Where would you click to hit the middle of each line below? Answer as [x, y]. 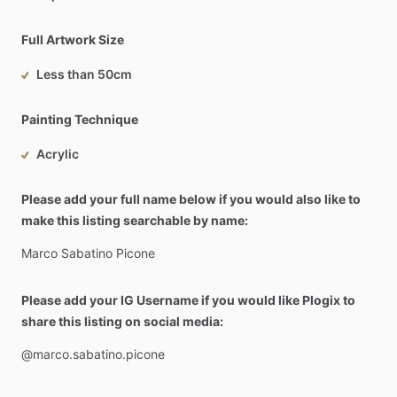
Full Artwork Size [73, 39]
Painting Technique [80, 119]
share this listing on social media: [122, 321]
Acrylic [58, 154]
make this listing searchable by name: [135, 220]
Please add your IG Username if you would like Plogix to [188, 300]
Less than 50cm [84, 74]
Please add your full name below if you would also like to [191, 199]
